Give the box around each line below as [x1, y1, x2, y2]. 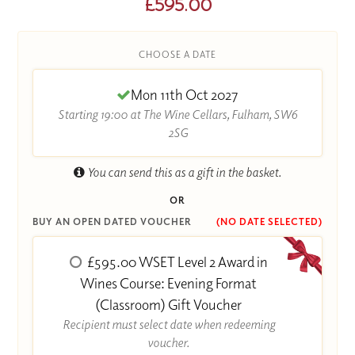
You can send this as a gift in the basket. [85, 163, 281, 180]
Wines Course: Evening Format [80, 273, 258, 292]
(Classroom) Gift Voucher [95, 295, 242, 314]
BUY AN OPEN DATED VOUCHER [32, 215, 193, 227]
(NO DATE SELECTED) [216, 215, 323, 227]
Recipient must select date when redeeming [62, 315, 275, 332]
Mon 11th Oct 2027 [131, 85, 239, 104]
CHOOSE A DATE [139, 48, 216, 60]
